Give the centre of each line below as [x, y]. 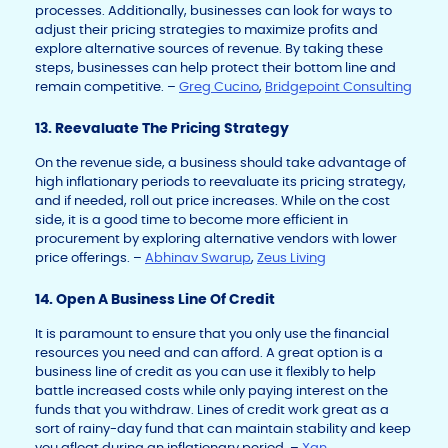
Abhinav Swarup [198, 258]
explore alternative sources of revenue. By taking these [209, 49]
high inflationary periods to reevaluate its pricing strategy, [220, 182]
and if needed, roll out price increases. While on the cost [212, 201]
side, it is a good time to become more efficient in [191, 220]
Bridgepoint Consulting [338, 87]
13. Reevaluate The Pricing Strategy [162, 128]
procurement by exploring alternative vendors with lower [216, 239]
